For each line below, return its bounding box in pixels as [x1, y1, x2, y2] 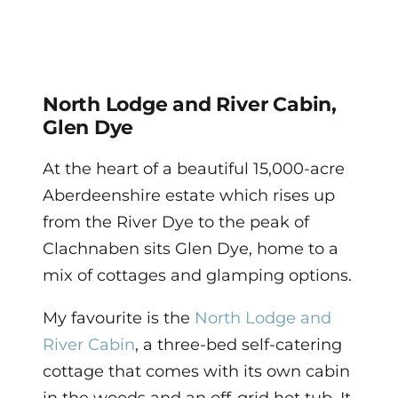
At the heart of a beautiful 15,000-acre [43, 159, 345, 179]
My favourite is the [43, 308, 195, 329]
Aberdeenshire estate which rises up [43, 186, 335, 206]
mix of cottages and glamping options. [43, 266, 352, 286]
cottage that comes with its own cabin [43, 362, 350, 382]
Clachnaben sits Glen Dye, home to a [43, 239, 338, 259]
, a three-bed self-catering [135, 335, 342, 355]
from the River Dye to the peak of [43, 212, 309, 233]
